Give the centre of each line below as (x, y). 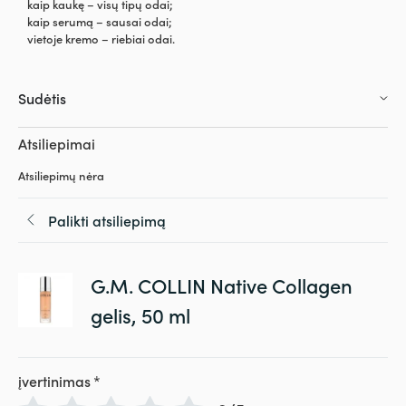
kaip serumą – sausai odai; (100, 21)
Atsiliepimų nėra (61, 176)
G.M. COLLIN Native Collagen (222, 285)
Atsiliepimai (57, 144)
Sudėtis (42, 98)
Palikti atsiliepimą (107, 220)
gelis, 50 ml (140, 314)
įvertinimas (54, 380)
